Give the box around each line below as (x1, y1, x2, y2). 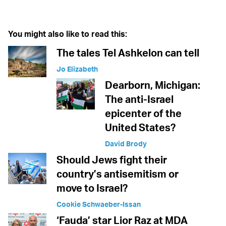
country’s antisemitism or (56, 167, 179, 181)
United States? (105, 121, 176, 134)
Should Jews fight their (56, 153, 167, 166)
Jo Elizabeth (56, 65, 98, 74)
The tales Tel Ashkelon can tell (56, 46, 199, 60)
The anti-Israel (105, 93, 174, 106)
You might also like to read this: (8, 29, 127, 39)
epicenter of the (105, 107, 182, 120)
